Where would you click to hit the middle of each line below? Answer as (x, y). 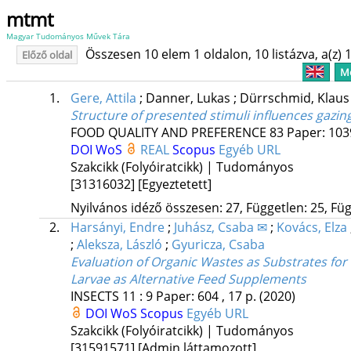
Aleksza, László (119, 245)
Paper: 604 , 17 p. (207, 297)
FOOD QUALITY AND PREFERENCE (168, 133)
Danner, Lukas (189, 98)
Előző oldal (47, 55)
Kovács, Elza (311, 228)
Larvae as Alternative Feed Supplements (188, 279)
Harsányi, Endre (117, 228)
